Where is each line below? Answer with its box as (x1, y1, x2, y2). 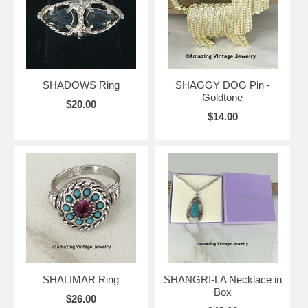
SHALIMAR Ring (43, 273, 120, 285)
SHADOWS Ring (42, 78, 120, 91)
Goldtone (202, 91, 243, 103)
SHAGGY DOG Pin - (175, 78, 270, 91)
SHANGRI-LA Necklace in (163, 273, 282, 285)
